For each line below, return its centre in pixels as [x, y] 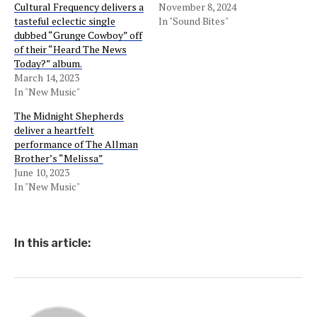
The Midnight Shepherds [69, 116]
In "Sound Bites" [194, 21]
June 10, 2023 [42, 172]
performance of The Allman [76, 144]
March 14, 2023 [47, 77]
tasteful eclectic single [65, 21]
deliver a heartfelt [54, 130]
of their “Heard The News [70, 49]
